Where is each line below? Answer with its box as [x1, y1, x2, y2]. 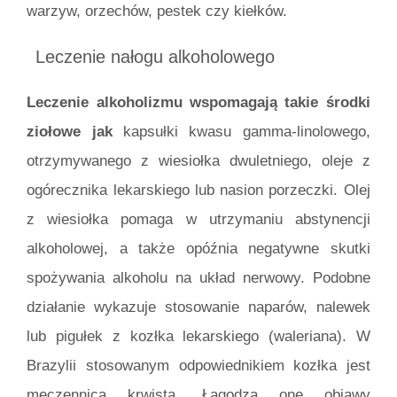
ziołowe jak [27, 123, 113, 141]
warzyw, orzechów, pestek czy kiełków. [27, 2, 288, 19]
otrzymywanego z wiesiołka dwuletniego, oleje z [27, 152, 370, 170]
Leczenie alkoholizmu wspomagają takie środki [27, 94, 370, 112]
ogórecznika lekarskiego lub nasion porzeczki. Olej [27, 182, 370, 199]
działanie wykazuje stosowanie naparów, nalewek [27, 299, 370, 316]
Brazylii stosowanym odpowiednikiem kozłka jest [27, 357, 370, 375]
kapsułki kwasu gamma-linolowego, [112, 123, 370, 141]
